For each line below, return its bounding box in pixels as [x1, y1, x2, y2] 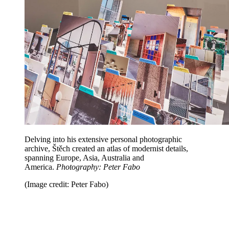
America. [25, 163, 56, 172]
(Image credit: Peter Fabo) [25, 180, 108, 189]
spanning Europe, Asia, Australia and [25, 153, 144, 163]
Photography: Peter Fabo [56, 163, 140, 172]
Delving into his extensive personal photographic [25, 135, 182, 144]
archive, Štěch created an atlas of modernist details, [25, 144, 188, 153]
